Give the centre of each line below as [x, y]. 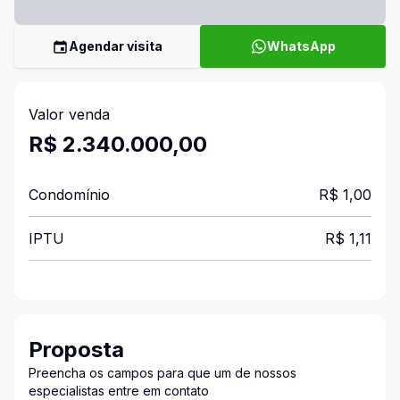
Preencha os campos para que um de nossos [162, 373]
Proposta [76, 350]
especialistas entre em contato [119, 391]
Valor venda [69, 114]
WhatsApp [301, 46]
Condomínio [69, 195]
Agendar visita [116, 46]
